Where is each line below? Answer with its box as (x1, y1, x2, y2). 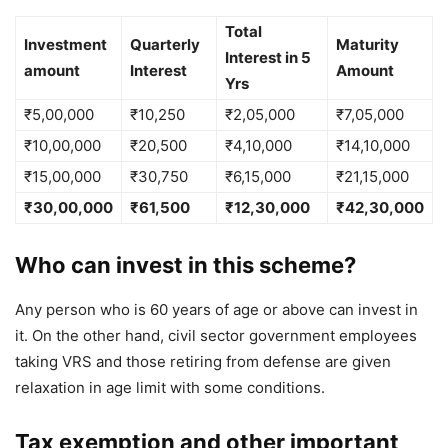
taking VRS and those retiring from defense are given (15, 352, 391, 372)
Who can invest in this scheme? (15, 252, 356, 279)
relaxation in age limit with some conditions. (15, 378, 325, 398)
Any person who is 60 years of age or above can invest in (15, 300, 418, 320)
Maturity (336, 35, 399, 55)
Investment (24, 35, 107, 55)
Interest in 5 (225, 48, 311, 68)
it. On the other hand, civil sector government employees (15, 326, 417, 346)
